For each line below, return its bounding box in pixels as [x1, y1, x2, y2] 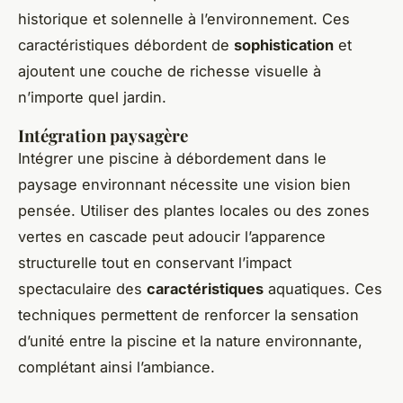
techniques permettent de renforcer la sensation [18, 305, 359, 324]
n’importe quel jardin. [18, 87, 166, 106]
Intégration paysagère [18, 123, 188, 147]
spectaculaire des [18, 279, 147, 298]
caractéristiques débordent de [18, 35, 234, 54]
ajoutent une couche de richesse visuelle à [18, 61, 321, 80]
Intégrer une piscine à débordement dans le [18, 148, 327, 167]
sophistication [234, 35, 334, 54]
